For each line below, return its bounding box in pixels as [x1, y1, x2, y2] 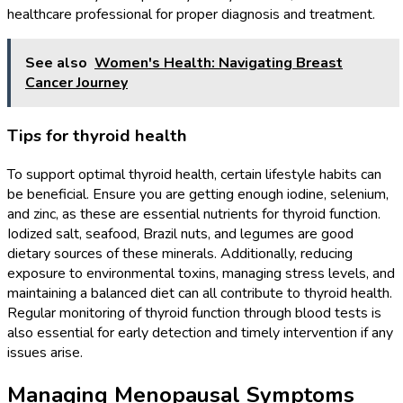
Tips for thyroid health [7, 123, 187, 148]
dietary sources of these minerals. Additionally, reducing [7, 243, 353, 264]
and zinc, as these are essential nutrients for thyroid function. [7, 203, 381, 224]
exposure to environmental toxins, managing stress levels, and [7, 263, 395, 283]
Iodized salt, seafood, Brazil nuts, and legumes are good [7, 223, 354, 244]
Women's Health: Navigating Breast [94, 53, 343, 74]
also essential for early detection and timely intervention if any [7, 322, 393, 343]
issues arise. [7, 342, 83, 363]
